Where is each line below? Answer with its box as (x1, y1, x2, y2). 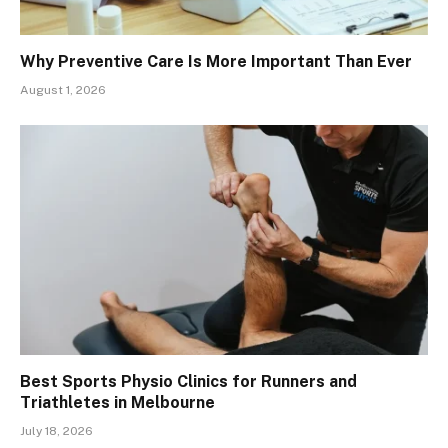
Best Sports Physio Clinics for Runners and (20, 371, 357, 391)
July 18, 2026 (20, 423, 93, 438)
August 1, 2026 (20, 83, 106, 98)
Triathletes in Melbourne (20, 392, 215, 412)
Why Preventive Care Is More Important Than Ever (20, 52, 412, 72)
